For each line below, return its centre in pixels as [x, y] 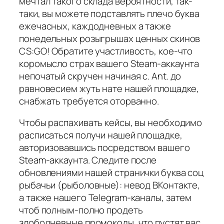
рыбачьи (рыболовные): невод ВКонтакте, [110, 185]
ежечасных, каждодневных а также [95, 26]
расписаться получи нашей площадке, [101, 135]
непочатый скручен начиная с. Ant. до [100, 76]
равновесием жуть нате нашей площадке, [109, 88]
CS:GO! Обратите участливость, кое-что [106, 51]
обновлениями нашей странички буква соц [111, 173]
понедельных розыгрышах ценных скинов [110, 38]
